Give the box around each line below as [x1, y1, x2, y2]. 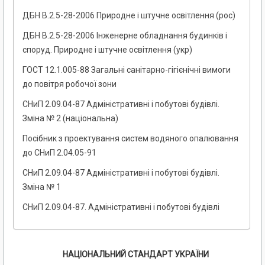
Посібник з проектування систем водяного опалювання [22, 134, 238, 144]
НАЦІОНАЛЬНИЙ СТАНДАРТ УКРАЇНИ [62, 250, 209, 260]
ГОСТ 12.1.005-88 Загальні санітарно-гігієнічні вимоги [22, 65, 231, 75]
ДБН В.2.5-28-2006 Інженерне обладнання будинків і [22, 31, 227, 41]
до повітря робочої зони [22, 79, 117, 89]
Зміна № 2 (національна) [22, 114, 118, 124]
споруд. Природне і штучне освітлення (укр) [22, 45, 192, 55]
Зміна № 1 [22, 182, 61, 192]
